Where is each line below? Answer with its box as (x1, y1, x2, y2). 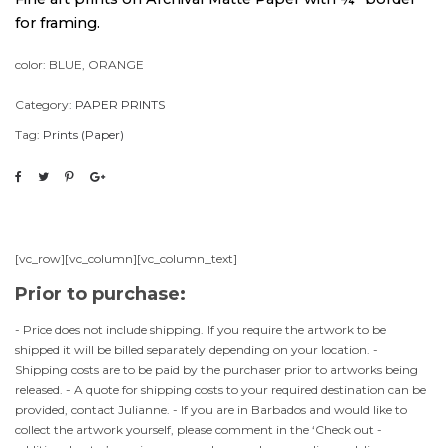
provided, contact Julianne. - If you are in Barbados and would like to (15, 402, 407, 417)
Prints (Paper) (43, 127, 124, 142)
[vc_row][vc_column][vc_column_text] (15, 251, 237, 266)
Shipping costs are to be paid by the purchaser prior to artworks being (15, 362, 418, 377)
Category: (15, 97, 75, 112)
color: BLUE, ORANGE (15, 57, 144, 72)
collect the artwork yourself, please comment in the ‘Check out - (15, 422, 382, 437)
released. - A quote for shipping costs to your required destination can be (15, 382, 426, 397)
